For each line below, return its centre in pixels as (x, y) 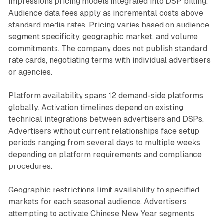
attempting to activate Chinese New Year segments (101, 213)
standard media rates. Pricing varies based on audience (109, 25)
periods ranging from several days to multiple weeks (104, 142)
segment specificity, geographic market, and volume (103, 36)
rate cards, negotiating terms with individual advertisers (109, 60)
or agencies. (30, 72)
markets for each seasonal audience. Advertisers (97, 201)
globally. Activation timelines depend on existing (96, 107)
